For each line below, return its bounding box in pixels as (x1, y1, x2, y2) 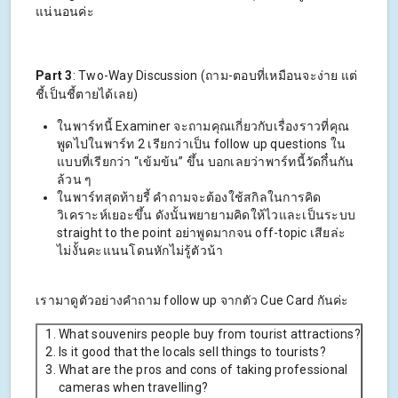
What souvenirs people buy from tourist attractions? (59, 327, 361, 342)
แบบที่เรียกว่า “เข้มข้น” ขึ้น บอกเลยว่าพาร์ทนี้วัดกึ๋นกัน (57, 155, 354, 170)
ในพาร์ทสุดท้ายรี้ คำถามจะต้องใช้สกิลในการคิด (57, 190, 322, 205)
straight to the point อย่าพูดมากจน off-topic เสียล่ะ (57, 226, 346, 241)
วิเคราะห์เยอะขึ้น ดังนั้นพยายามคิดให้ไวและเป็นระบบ (57, 208, 355, 223)
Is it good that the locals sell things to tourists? (59, 345, 326, 360)
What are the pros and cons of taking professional (59, 362, 348, 378)
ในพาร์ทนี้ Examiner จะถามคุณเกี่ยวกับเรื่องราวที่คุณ (57, 119, 349, 134)
